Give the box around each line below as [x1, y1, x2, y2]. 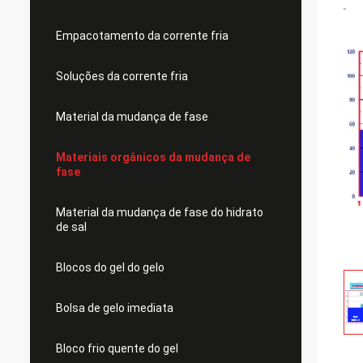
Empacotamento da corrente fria [56, 29, 228, 42]
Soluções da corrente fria [56, 70, 188, 83]
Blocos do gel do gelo [56, 261, 164, 274]
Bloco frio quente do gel [56, 342, 178, 355]
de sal [56, 220, 87, 233]
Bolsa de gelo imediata [56, 301, 173, 314]
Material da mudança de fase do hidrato [56, 206, 263, 219]
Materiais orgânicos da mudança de [56, 151, 250, 164]
